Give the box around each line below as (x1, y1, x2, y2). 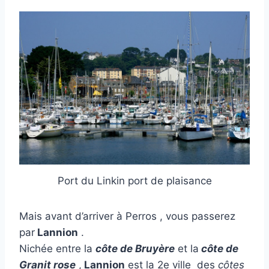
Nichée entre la (19, 243, 95, 255)
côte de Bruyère (95, 243, 175, 255)
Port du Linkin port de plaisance (57, 175, 212, 187)
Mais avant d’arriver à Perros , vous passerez (19, 210, 235, 223)
